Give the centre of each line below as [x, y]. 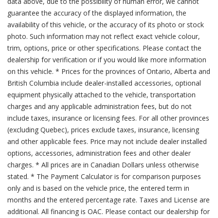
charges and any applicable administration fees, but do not [100, 106]
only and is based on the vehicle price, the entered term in [98, 188]
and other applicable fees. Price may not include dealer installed [107, 141]
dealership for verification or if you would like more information [107, 59]
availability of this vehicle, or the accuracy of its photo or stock [106, 24]
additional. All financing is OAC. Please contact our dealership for [109, 211]
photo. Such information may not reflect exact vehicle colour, [104, 36]
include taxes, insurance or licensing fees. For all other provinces [108, 118]
